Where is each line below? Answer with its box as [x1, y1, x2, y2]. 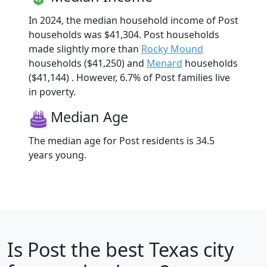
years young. [29, 148, 86, 162]
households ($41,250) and [29, 56, 147, 70]
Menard [147, 56, 182, 70]
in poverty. [29, 85, 76, 98]
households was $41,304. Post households [29, 27, 219, 41]
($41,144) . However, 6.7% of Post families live [29, 70, 230, 84]
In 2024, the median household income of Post [29, 13, 238, 27]
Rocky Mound [141, 42, 203, 55]
